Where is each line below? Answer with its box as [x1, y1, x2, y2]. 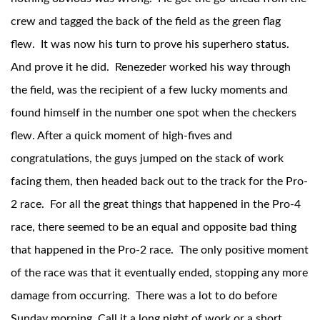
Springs [21, 296, 54, 306]
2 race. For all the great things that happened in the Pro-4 [11, 199, 301, 211]
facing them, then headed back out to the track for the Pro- [11, 176, 308, 188]
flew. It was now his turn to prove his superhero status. [11, 39, 292, 51]
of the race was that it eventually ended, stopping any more [11, 267, 308, 279]
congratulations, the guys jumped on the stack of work [11, 153, 284, 165]
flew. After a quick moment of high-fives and [11, 130, 232, 142]
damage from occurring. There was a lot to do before [11, 290, 277, 302]
